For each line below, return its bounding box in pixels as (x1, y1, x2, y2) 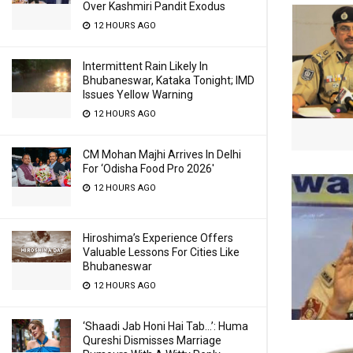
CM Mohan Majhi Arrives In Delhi (83, 148, 241, 161)
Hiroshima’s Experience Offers (83, 232, 233, 244)
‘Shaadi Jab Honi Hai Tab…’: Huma (83, 320, 248, 333)
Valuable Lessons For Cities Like (83, 246, 240, 258)
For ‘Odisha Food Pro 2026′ (83, 162, 214, 175)
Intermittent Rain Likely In (83, 60, 208, 72)
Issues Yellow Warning (83, 88, 193, 101)
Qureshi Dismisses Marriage (83, 334, 221, 347)
